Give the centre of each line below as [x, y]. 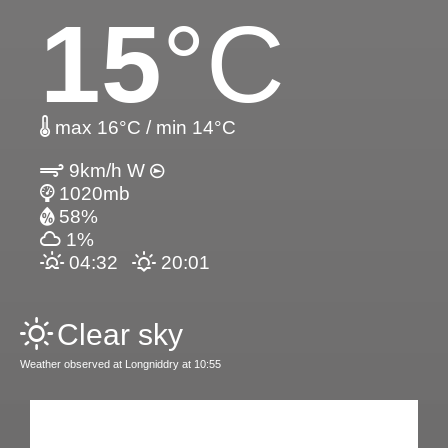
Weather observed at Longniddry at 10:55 [120, 364]
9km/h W [107, 171]
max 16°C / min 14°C [143, 128]
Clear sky [120, 335]
